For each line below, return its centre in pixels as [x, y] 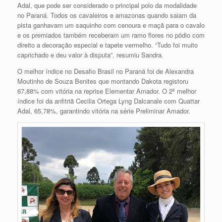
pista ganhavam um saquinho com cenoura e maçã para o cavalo [111, 25]
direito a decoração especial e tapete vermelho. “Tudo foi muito [108, 45]
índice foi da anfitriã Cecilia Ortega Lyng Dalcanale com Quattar [109, 101]
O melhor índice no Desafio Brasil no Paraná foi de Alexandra [106, 71]
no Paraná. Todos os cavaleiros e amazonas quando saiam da [107, 15]
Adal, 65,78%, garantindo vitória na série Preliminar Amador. [104, 111]
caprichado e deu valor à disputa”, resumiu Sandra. [90, 55]
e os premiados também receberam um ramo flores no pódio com [111, 35]
